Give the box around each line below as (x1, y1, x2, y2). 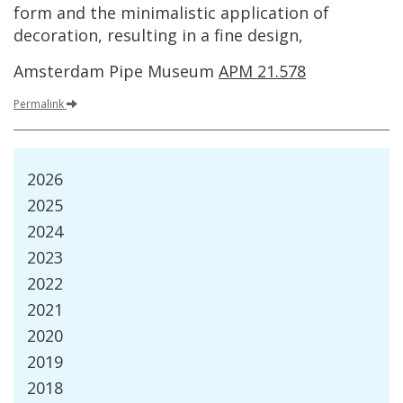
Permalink (13, 96, 64, 112)
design (247, 24, 299, 46)
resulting (107, 24, 177, 46)
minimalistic (121, 2, 216, 23)
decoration (13, 24, 98, 46)
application (220, 2, 309, 23)
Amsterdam (13, 60, 104, 82)
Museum (148, 60, 214, 82)
